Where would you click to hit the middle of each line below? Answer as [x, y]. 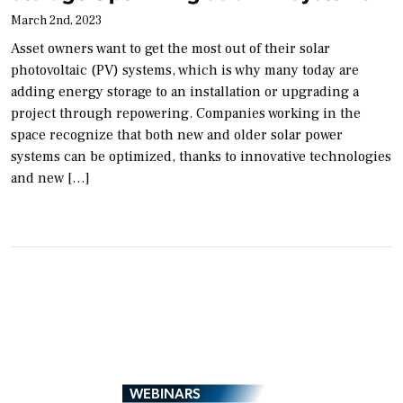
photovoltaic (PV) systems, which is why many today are [185, 71]
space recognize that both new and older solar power [177, 135]
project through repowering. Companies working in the [186, 114]
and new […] [50, 179]
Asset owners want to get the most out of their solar [170, 49]
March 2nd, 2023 [56, 21]
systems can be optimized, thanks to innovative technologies [201, 157]
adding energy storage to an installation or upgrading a [185, 92]
